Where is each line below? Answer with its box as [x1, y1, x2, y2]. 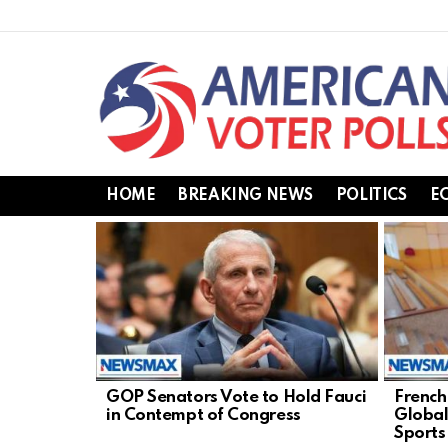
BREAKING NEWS [178, 187, 313, 204]
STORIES [96, 240, 155, 253]
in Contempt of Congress [106, 406, 301, 424]
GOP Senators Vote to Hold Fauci [106, 388, 367, 406]
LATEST [96, 225, 147, 238]
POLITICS [335, 187, 407, 204]
